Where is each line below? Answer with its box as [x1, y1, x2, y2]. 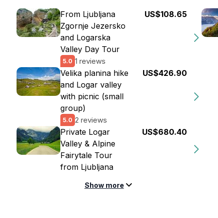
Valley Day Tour [60, 44, 120, 54]
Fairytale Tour [60, 150, 112, 160]
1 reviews [75, 56, 106, 66]
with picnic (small [60, 91, 124, 101]
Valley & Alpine [60, 139, 115, 148]
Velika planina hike [60, 68, 128, 78]
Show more [84, 181, 124, 189]
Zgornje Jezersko [60, 21, 126, 31]
